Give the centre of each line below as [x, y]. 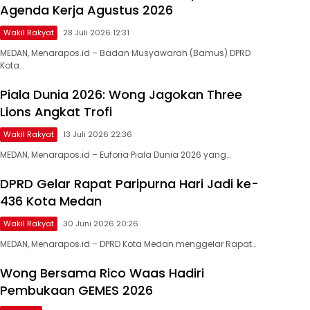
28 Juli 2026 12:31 [96, 32]
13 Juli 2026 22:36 [97, 134]
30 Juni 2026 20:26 [100, 223]
